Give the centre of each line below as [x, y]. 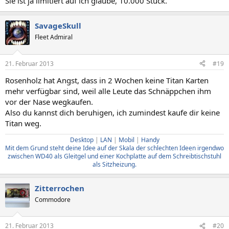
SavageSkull [58, 26]
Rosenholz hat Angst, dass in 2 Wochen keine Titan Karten [107, 80]
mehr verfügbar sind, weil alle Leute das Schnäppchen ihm [108, 91]
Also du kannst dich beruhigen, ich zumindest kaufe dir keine [112, 112]
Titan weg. [23, 123]
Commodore [53, 199]
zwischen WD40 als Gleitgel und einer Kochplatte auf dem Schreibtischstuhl [114, 156]
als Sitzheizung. [114, 164]
